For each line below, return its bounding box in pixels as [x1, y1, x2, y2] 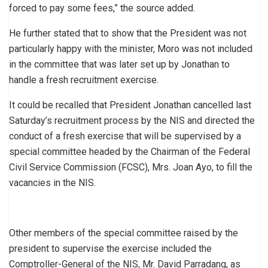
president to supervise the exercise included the [9, 242, 212, 254]
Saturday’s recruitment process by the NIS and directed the [9, 114, 255, 126]
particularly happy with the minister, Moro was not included [9, 42, 252, 54]
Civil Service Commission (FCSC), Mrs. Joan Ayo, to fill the [9, 161, 252, 173]
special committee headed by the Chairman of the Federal [9, 145, 250, 157]
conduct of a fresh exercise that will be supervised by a [9, 130, 241, 142]
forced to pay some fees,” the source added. [9, 2, 195, 14]
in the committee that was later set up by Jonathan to [9, 58, 230, 70]
